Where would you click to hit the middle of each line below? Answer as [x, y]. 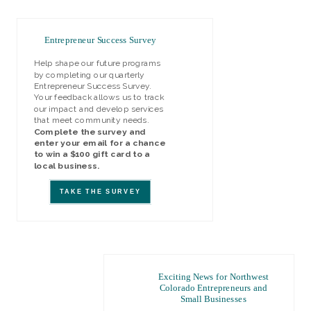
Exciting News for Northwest [214, 277]
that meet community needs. [91, 120]
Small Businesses [213, 300]
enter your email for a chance [99, 143]
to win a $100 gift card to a [92, 154]
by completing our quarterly [89, 75]
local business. [66, 166]
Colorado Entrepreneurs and [214, 288]
